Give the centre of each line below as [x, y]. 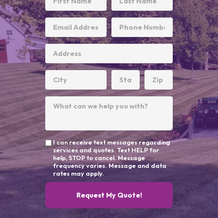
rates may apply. [79, 173]
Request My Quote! [109, 195]
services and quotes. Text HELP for [106, 150]
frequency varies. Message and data [110, 165]
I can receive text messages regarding [111, 142]
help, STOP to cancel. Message [99, 157]
